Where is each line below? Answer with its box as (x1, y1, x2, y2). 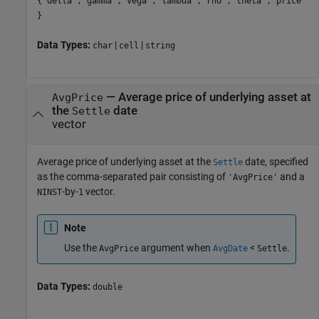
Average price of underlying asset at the (37, 156, 213, 168)
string (145, 41, 175, 51)
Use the (64, 242, 99, 254)
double (93, 281, 122, 292)
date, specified (243, 156, 308, 168)
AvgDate (213, 244, 248, 254)
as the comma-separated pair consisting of (37, 171, 228, 183)
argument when (139, 242, 213, 254)
